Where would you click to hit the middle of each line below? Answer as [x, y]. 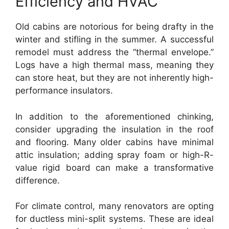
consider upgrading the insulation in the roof [114, 129]
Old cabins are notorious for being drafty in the [114, 27]
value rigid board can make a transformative [114, 167]
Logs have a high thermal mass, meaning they [114, 65]
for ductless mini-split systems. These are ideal [114, 219]
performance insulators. [64, 90]
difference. [38, 180]
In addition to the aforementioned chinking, [114, 116]
